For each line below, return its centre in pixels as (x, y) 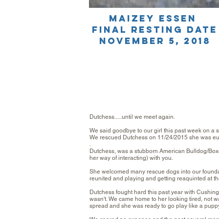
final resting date (155, 30)
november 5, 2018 (155, 41)
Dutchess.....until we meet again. (132, 117)
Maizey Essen (155, 18)
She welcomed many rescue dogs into (141, 172)
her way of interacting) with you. (131, 158)
